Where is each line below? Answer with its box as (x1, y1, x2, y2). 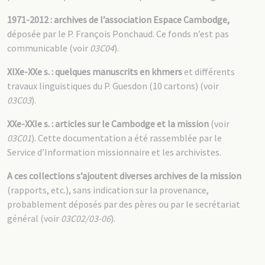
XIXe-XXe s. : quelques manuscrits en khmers (7, 66, 182, 77)
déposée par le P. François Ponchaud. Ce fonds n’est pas (7, 28, 229, 40)
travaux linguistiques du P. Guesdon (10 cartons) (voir (7, 80, 219, 92)
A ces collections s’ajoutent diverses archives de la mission (7, 170, 241, 182)
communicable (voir (7, 42, 90, 54)
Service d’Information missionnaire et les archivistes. (7, 146, 221, 158)
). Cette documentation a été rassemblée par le (31, 132, 222, 144)
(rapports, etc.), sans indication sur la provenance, (7, 184, 209, 196)
